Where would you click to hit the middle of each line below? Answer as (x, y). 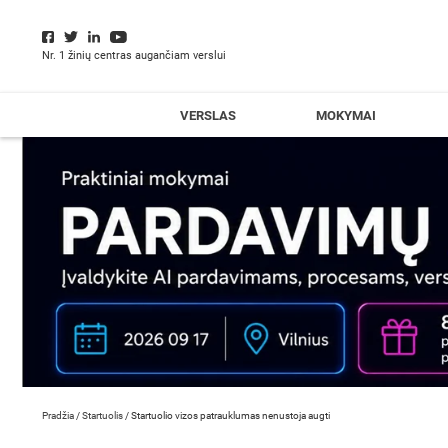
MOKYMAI (346, 115)
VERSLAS (208, 115)
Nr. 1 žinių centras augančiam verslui (134, 55)
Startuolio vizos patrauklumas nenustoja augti (230, 415)
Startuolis (102, 415)
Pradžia (58, 415)
